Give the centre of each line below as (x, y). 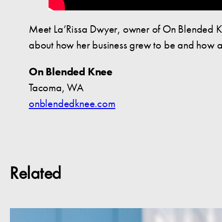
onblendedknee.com (72, 104)
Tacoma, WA (56, 88)
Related (36, 174)
